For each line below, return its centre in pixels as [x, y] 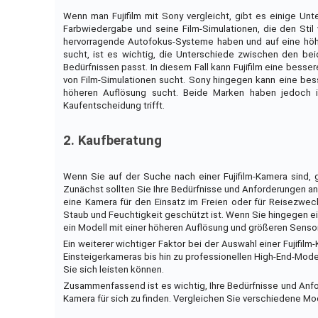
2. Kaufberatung [112, 141]
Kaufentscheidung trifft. [114, 106]
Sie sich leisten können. [113, 270]
